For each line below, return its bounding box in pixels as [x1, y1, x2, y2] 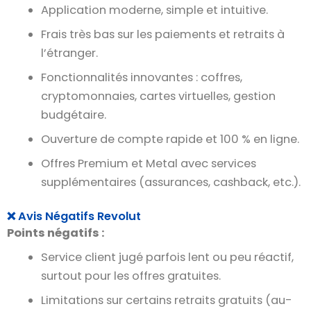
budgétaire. [41, 106, 107, 123]
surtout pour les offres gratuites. [41, 268, 221, 285]
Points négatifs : [7, 225, 105, 241]
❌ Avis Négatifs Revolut [7, 208, 141, 224]
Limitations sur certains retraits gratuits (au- [41, 292, 293, 309]
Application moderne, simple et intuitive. [41, 1, 269, 18]
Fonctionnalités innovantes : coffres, [41, 69, 243, 85]
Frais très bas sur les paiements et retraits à [41, 26, 285, 42]
